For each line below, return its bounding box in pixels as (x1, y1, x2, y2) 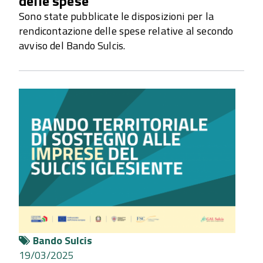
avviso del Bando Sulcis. (19, 37, 126, 53)
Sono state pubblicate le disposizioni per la (19, 8, 214, 24)
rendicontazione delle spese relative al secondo (19, 22, 234, 39)
